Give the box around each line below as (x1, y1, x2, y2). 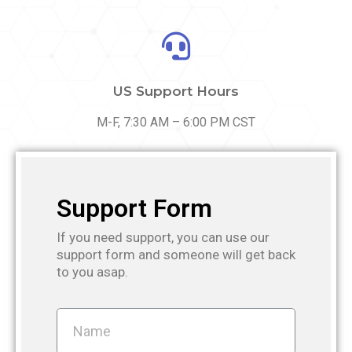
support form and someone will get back (57, 247, 295, 263)
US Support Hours (113, 83, 239, 100)
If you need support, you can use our (57, 229, 269, 246)
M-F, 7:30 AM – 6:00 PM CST (97, 115, 255, 130)
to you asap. (57, 264, 128, 280)
